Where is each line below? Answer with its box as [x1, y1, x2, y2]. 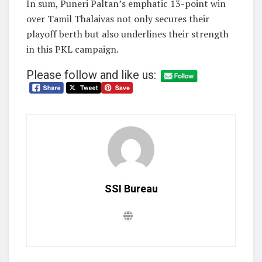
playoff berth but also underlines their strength [26, 27, 229, 40]
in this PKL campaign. [26, 42, 119, 56]
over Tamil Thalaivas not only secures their [26, 12, 209, 25]
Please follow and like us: [26, 67, 156, 82]
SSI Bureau [104, 182, 158, 195]
